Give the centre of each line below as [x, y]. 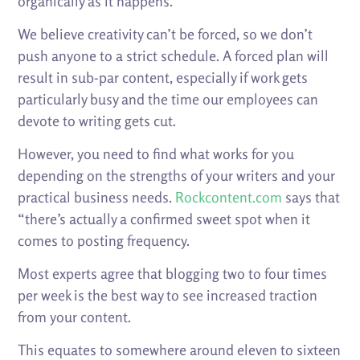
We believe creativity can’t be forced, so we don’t [166, 34]
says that [311, 197]
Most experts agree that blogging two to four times [173, 274]
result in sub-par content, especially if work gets [163, 78]
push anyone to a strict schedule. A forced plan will [174, 56]
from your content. [75, 317]
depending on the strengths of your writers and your [177, 176]
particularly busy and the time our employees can [168, 99]
